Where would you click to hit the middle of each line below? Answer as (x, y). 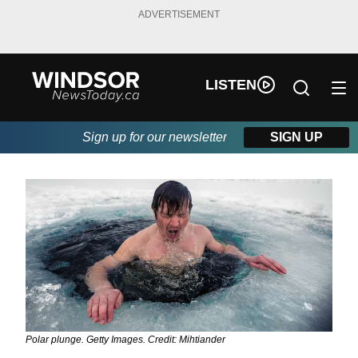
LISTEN (231, 84)
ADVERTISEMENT (179, 14)
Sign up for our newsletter (155, 137)
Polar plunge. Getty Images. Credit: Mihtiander (125, 340)
